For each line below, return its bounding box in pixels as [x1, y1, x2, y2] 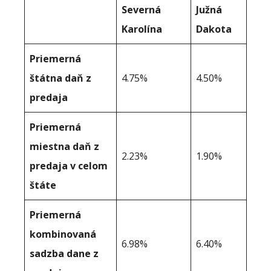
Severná [122, 2, 161, 16]
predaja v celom [30, 158, 108, 172]
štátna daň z [30, 71, 91, 85]
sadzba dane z [30, 246, 99, 260]
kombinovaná [30, 227, 96, 241]
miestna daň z [30, 139, 99, 153]
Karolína [122, 22, 162, 36]
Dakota [196, 22, 232, 36]
